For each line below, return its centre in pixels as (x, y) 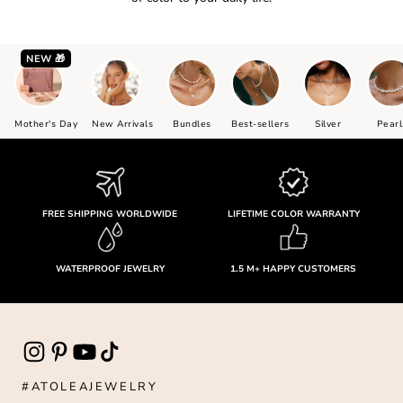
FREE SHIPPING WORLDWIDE (110, 214)
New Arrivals (122, 124)
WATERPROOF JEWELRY (110, 269)
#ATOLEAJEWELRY (90, 386)
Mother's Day (46, 124)
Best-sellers (260, 124)
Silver (328, 124)
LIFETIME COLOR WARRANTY (293, 214)
